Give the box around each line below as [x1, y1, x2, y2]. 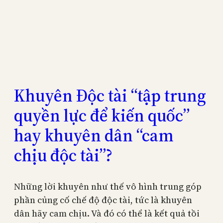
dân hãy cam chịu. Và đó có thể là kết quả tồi [14, 207, 200, 220]
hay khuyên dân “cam [14, 124, 174, 147]
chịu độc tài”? [14, 144, 112, 167]
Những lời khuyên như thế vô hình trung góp [14, 180, 202, 193]
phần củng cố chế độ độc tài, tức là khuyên [14, 193, 192, 206]
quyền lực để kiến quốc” [14, 104, 190, 127]
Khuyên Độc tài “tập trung [14, 84, 206, 108]
